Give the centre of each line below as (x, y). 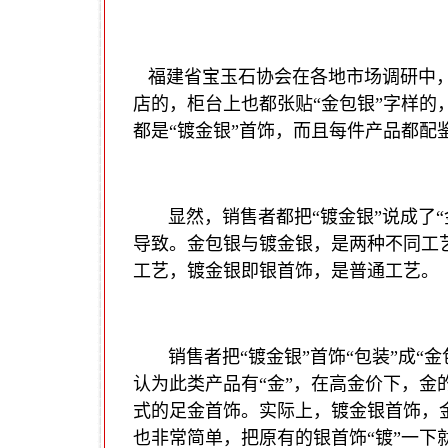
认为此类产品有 (196, 384)
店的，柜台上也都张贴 (223, 104)
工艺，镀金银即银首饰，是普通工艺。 (286, 271)
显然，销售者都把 (240, 217)
